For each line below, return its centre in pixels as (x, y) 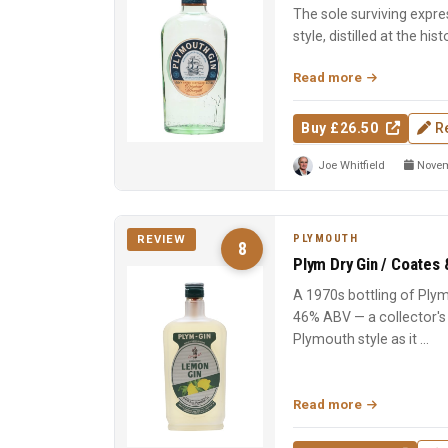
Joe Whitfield (351, 166)
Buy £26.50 (341, 128)
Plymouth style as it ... (361, 339)
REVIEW (161, 240)
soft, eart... (327, 58)
